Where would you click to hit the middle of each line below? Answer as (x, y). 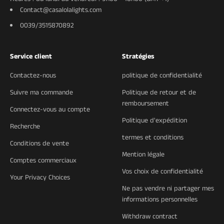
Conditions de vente (39, 143)
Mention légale (143, 154)
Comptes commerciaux (43, 160)
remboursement (145, 103)
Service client (31, 56)
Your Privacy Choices (40, 177)
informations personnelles (160, 199)
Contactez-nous (33, 75)
